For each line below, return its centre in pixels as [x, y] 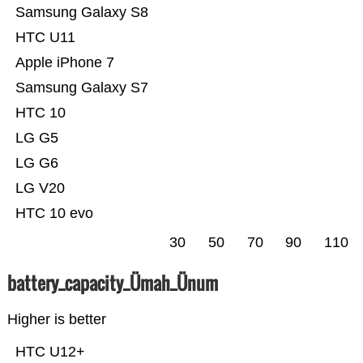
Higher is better [56, 320]
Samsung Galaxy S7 [81, 88]
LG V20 [40, 188]
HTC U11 [45, 38]
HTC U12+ [50, 352]
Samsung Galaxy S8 [81, 13]
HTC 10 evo [54, 214]
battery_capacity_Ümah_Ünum [112, 283]
